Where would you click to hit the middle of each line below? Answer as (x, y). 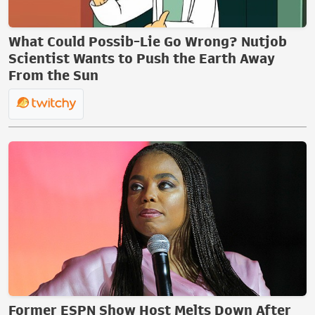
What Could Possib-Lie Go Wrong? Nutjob (148, 41)
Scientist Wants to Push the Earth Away (142, 58)
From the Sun (53, 75)
